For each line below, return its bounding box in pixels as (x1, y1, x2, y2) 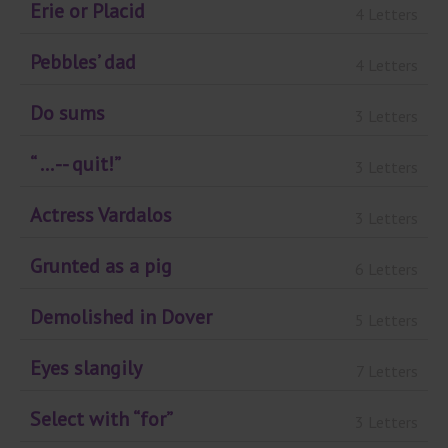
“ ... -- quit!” (30, 151, 121, 178)
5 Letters (355, 309, 418, 330)
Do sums (30, 100, 105, 127)
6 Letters (355, 258, 418, 279)
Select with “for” (30, 406, 173, 433)
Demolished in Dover (30, 304, 212, 331)
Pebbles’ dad (30, 49, 136, 76)
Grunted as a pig (30, 253, 172, 280)
